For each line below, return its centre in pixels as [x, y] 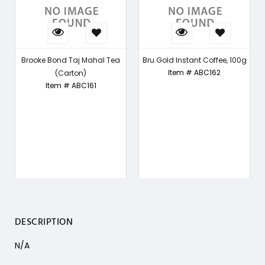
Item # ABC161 [71, 86]
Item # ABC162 [194, 73]
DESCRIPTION [44, 223]
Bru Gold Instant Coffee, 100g [194, 60]
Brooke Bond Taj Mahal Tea [71, 60]
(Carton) [71, 73]
